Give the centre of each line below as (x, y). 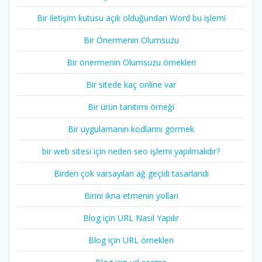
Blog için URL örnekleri (131, 240)
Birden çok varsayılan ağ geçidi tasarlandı (131, 174)
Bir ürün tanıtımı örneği (131, 107)
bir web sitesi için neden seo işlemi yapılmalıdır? (131, 151)
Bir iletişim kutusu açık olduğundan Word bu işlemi (131, 18)
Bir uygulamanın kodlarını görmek (131, 129)
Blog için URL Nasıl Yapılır (131, 218)
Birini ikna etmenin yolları (131, 196)
